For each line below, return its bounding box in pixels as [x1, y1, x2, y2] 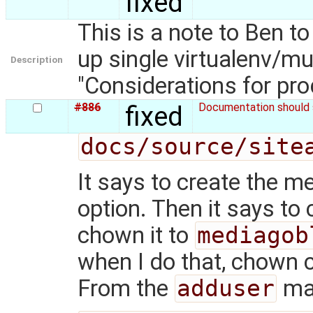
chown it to [77, 222, 194, 249]
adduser [176, 275, 275, 303]
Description [10, 53, 63, 65]
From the [77, 275, 174, 303]
